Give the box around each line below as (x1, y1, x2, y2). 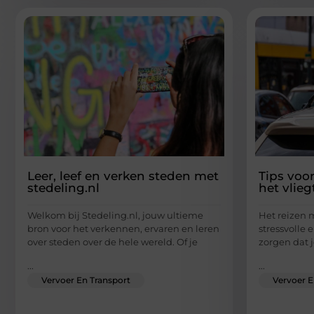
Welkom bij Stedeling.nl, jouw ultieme (27, 210, 203, 221)
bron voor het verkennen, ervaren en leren (27, 223, 219, 235)
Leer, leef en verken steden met (27, 169, 219, 184)
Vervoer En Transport (41, 274, 130, 285)
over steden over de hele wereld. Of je (27, 236, 198, 248)
